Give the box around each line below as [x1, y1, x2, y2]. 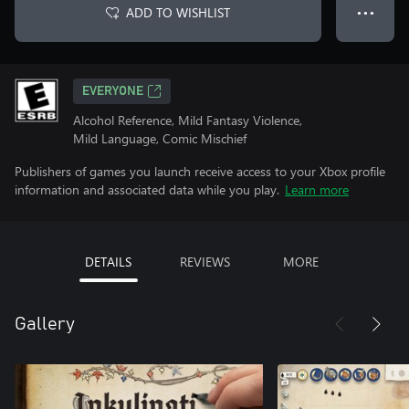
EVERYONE [82, 85, 143, 98]
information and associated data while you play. [15, 181, 279, 198]
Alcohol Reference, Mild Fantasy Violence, [73, 111, 302, 129]
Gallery [15, 315, 75, 333]
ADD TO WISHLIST [126, 4, 230, 21]
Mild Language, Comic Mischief [73, 130, 246, 147]
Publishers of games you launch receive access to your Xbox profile [15, 163, 385, 180]
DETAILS [85, 253, 131, 270]
